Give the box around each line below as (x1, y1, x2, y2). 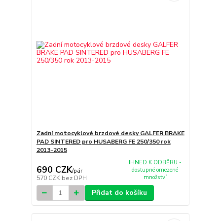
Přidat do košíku (91, 188, 147, 198)
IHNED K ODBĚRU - (128, 158, 182, 166)
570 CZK (36, 174, 62, 183)
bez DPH (61, 174, 87, 183)
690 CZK (36, 164, 72, 176)
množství (143, 173, 167, 181)
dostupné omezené (132, 166, 179, 174)
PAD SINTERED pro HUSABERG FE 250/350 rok (36, 137, 171, 146)
